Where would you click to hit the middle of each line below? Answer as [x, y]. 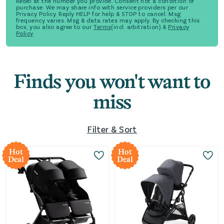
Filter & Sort [112, 129]
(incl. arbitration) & [139, 27]
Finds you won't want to [112, 82]
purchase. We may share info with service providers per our [102, 7]
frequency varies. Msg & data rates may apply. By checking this [108, 20]
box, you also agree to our [54, 27]
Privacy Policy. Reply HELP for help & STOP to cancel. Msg [98, 14]
